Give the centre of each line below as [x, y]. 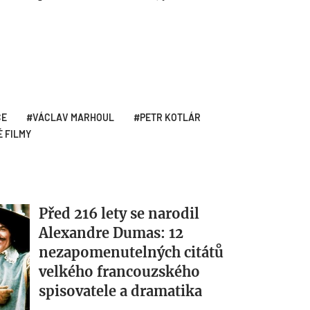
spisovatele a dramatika [120, 291]
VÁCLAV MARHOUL [73, 117]
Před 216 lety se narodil [119, 213]
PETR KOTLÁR [170, 117]
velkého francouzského [119, 271]
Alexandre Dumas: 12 [111, 232]
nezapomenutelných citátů [131, 252]
